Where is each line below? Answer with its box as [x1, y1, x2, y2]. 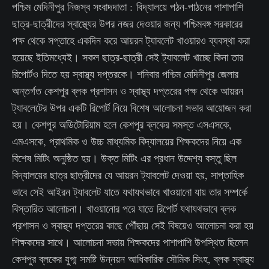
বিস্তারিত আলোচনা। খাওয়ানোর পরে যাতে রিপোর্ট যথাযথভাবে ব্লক [12, 201, 236, 216]
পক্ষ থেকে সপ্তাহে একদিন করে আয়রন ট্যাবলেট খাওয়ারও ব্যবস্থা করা [12, 33, 250, 47]
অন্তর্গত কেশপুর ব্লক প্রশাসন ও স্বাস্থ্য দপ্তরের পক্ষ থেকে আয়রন [12, 83, 243, 98]
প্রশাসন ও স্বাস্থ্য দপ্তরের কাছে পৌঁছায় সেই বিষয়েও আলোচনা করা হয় [12, 218, 253, 232]
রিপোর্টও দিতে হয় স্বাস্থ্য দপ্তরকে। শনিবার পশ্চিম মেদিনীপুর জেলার [12, 67, 238, 81]
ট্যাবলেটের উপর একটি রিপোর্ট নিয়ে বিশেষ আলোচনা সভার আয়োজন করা [12, 100, 251, 115]
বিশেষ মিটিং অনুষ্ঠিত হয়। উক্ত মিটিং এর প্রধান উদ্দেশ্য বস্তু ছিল [12, 151, 237, 165]
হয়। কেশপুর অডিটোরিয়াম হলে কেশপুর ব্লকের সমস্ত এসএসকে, [12, 117, 232, 131]
